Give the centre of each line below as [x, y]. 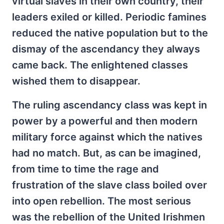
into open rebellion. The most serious [101, 201]
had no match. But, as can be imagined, [106, 153]
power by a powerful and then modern [105, 121]
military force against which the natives [107, 137]
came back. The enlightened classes [100, 65]
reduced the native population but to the [110, 33]
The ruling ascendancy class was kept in [109, 105]
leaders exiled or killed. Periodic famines [109, 17]
